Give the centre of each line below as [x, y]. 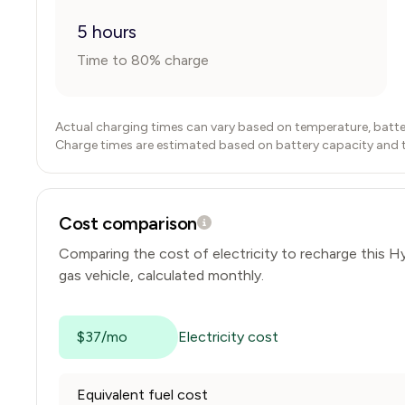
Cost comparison [128, 223]
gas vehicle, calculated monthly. [161, 275]
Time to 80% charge [143, 60]
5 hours [107, 32]
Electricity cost [229, 337]
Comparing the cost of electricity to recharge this [224, 254]
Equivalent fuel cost [142, 395]
